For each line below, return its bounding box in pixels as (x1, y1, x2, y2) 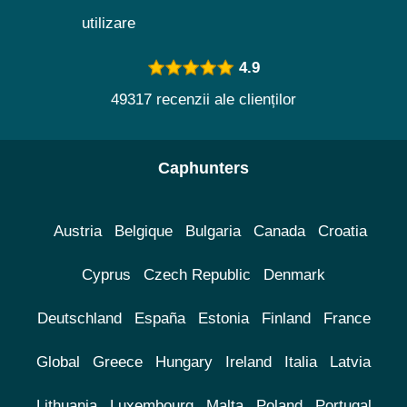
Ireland (225, 353, 272, 372)
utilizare (82, 15, 135, 33)
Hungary (155, 353, 213, 372)
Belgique (114, 223, 173, 241)
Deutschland (36, 310, 122, 328)
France (323, 310, 371, 328)
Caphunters (158, 159, 249, 178)
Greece (93, 353, 143, 372)
